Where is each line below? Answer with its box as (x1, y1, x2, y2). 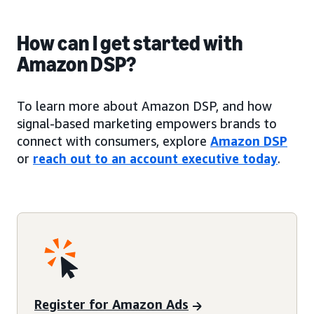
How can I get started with (17, 30, 243, 56)
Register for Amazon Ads (34, 296, 189, 313)
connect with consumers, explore (17, 132, 210, 149)
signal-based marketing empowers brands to (17, 115, 277, 131)
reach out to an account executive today (33, 150, 278, 166)
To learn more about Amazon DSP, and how (17, 97, 272, 114)
